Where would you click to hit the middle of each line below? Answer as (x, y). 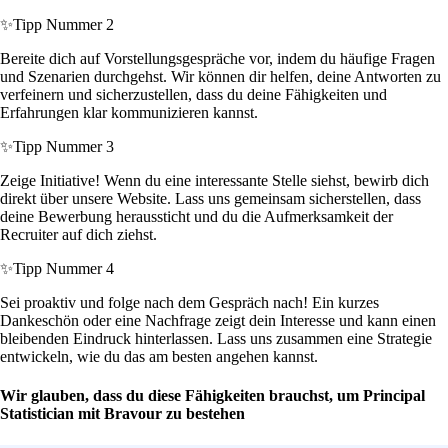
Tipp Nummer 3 (63, 147)
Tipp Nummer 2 (63, 25)
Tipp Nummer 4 (63, 269)
